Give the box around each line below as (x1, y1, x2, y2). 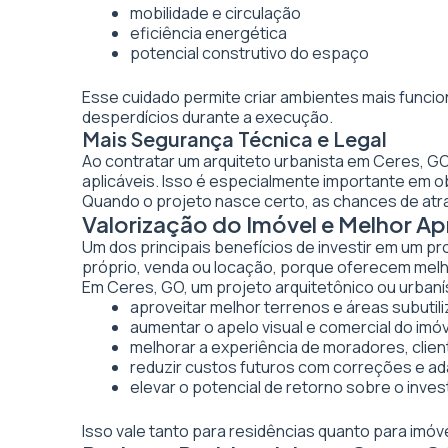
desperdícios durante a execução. (82, 106, 333, 128)
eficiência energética (130, 22, 287, 44)
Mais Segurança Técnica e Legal (82, 126, 387, 151)
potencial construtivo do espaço (130, 42, 369, 64)
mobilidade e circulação (130, 2, 301, 24)
